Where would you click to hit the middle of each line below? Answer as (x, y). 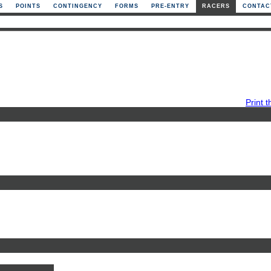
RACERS (216, 6)
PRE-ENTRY (170, 6)
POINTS (28, 6)
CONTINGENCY (78, 6)
